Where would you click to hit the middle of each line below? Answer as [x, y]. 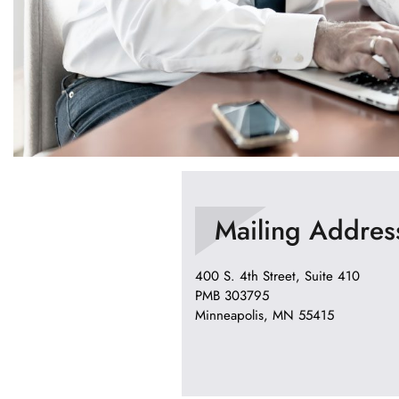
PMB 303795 [232, 296]
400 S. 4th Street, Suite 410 [277, 276]
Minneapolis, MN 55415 [265, 315]
